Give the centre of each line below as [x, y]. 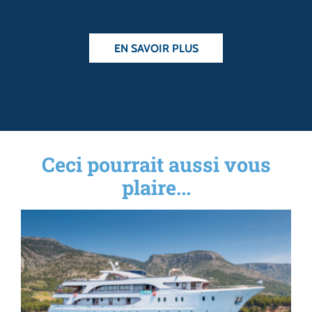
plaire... [156, 188]
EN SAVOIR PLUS [156, 48]
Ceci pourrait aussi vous [156, 165]
